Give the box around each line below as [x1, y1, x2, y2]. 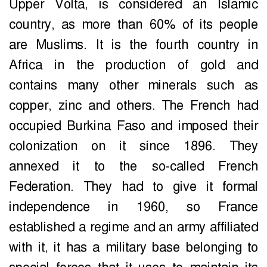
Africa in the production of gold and [9, 57, 258, 74]
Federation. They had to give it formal [9, 178, 258, 195]
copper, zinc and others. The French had [9, 97, 258, 114]
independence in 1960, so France [9, 198, 258, 216]
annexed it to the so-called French [9, 158, 258, 175]
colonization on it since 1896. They [9, 138, 258, 155]
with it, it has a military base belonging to [9, 239, 258, 256]
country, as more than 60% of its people [9, 16, 258, 33]
